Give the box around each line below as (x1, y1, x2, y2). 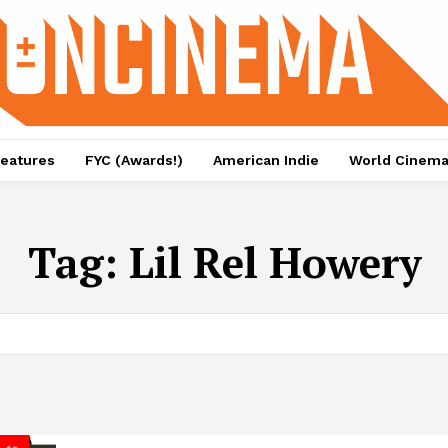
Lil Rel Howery (128, 234, 421, 291)
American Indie (212, 152, 319, 169)
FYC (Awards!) (84, 152, 183, 169)
